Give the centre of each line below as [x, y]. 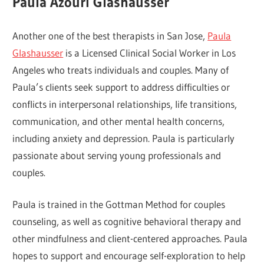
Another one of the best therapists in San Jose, [110, 35]
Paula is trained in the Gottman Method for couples [119, 204]
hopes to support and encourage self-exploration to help [129, 256]
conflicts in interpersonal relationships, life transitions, [125, 104]
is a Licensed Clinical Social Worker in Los [150, 52]
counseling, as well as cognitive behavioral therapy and [127, 222]
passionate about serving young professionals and [117, 155]
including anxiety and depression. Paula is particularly [124, 138]
